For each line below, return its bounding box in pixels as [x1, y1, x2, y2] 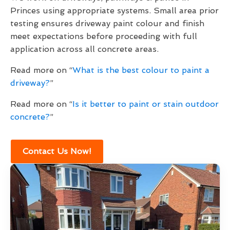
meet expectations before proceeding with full [10, 31, 197, 42]
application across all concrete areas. [10, 44, 159, 54]
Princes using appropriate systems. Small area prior [10, 6, 219, 16]
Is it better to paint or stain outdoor [72, 99, 219, 109]
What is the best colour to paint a [72, 65, 209, 75]
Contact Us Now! [23, 146, 91, 157]
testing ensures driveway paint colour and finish [10, 18, 204, 29]
